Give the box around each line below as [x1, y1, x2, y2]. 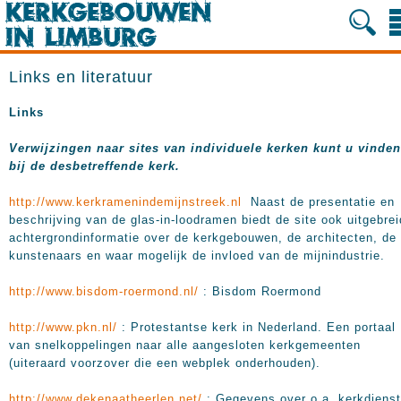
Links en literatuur [9, 68, 153, 86]
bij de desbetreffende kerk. [9, 159, 180, 173]
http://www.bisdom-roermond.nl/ [9, 285, 199, 298]
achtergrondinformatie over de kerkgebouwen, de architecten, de [9, 231, 397, 244]
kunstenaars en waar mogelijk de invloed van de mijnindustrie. [9, 249, 385, 262]
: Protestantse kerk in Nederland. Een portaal [117, 320, 396, 334]
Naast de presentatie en [242, 195, 395, 209]
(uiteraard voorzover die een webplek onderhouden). [9, 356, 320, 370]
